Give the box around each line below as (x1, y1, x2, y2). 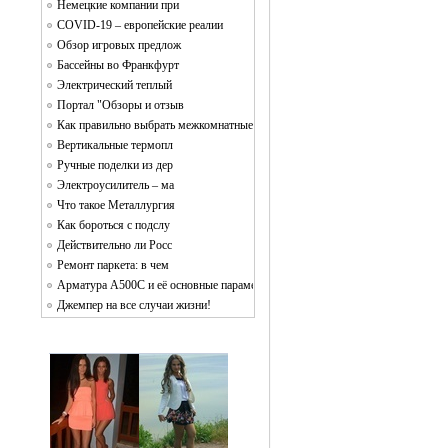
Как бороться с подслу (57, 218, 170, 232)
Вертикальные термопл (57, 138, 173, 152)
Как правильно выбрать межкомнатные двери (57, 118, 285, 132)
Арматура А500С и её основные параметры (57, 278, 275, 292)
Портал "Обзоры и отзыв (57, 98, 184, 112)
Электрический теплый (57, 78, 172, 92)
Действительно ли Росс (57, 238, 172, 252)
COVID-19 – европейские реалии (57, 18, 223, 32)
